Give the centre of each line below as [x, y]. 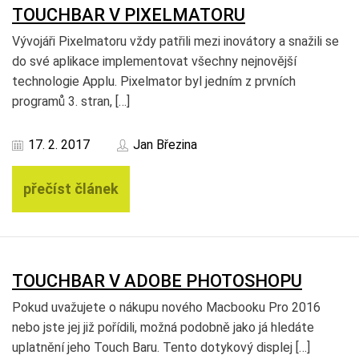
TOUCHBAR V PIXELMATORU [129, 15]
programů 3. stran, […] [71, 101]
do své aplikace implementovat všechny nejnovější [154, 61]
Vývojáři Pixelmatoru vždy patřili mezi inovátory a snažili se [175, 41]
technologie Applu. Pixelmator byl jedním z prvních [154, 81]
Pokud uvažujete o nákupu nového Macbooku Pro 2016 [166, 307]
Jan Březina [165, 145]
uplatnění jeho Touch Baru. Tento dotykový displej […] [161, 347]
